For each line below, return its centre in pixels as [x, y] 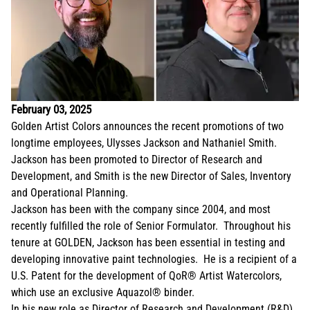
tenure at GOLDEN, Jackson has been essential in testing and [148, 243]
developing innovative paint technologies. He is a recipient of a [154, 259]
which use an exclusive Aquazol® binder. [107, 292]
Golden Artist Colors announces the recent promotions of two [147, 126]
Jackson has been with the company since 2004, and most [141, 209]
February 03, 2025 [51, 109]
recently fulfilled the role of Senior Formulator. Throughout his [151, 226]
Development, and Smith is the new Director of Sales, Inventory [151, 176]
